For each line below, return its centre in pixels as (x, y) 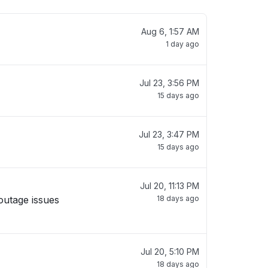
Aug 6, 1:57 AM (170, 31)
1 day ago (182, 44)
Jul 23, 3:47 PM (169, 134)
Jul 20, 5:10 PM (170, 252)
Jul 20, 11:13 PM (170, 186)
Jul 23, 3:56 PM (169, 83)
